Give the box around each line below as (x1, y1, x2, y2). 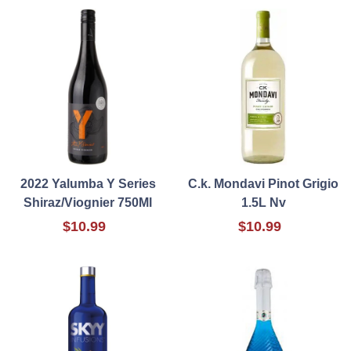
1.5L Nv (241, 196, 286, 210)
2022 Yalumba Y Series (20, 177, 156, 191)
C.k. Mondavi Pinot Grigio (188, 177, 338, 191)
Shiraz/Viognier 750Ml (24, 196, 152, 210)
